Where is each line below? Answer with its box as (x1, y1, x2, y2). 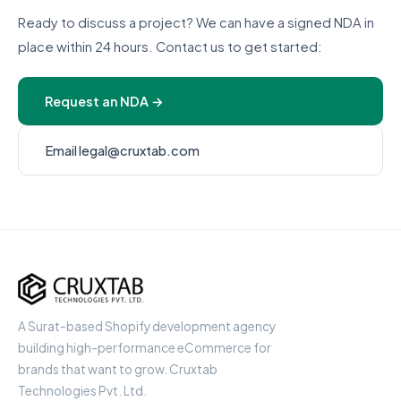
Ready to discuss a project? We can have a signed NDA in (18, 14, 374, 30)
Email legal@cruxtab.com (46, 142, 200, 158)
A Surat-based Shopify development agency (18, 319, 276, 334)
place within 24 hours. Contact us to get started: (18, 38, 322, 55)
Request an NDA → (45, 93, 164, 109)
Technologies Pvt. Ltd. (18, 383, 147, 398)
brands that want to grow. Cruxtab (18, 362, 218, 377)
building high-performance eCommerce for (18, 340, 271, 355)
